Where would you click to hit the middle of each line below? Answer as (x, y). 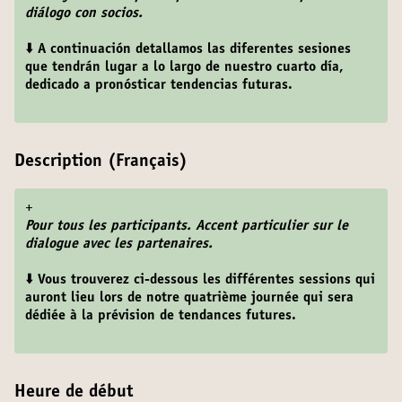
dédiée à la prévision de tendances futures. (161, 316)
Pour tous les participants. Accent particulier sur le (187, 226)
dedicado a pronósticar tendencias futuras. (159, 85)
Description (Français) (101, 162)
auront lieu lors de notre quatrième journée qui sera (189, 298)
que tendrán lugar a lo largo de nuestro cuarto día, (184, 67)
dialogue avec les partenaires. (119, 244)
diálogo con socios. (84, 13)
